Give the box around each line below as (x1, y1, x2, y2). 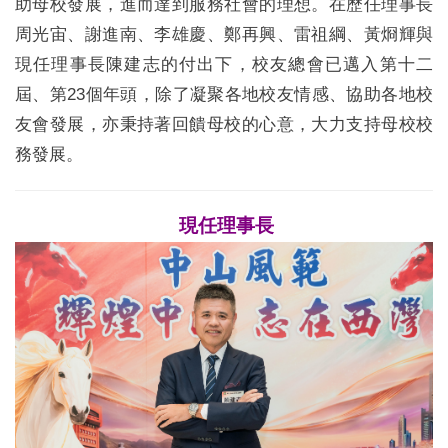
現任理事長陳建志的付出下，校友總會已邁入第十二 (15, 55, 433, 74)
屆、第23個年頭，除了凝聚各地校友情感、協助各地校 (15, 85, 433, 104)
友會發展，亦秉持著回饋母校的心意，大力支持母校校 (15, 115, 433, 134)
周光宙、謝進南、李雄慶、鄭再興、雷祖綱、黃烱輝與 (15, 25, 433, 44)
